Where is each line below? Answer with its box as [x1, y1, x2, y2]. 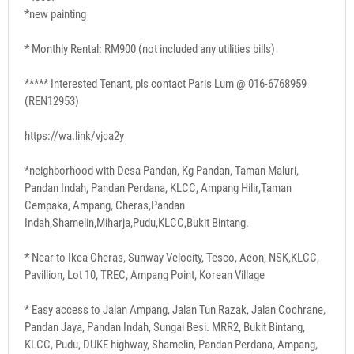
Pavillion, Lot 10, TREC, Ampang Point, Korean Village [24, 267, 265, 282]
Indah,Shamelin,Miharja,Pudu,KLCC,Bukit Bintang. [24, 215, 249, 230]
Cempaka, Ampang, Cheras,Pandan [24, 198, 185, 213]
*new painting [24, 6, 86, 21]
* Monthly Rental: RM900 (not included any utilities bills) [24, 41, 275, 56]
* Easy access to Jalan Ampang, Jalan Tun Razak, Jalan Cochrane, [24, 302, 326, 317]
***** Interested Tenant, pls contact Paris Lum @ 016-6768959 [24, 76, 307, 91]
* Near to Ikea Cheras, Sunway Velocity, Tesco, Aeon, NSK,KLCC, [24, 250, 319, 265]
